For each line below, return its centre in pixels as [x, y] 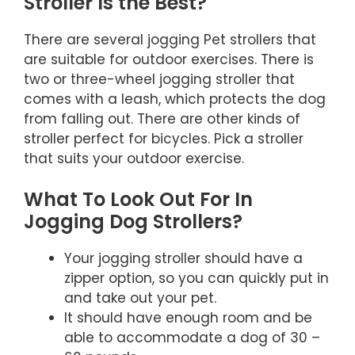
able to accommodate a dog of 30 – [192, 338]
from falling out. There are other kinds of [162, 118]
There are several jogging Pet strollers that [170, 39]
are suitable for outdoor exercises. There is [169, 59]
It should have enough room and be [188, 318]
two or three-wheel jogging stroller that [159, 79]
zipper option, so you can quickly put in [197, 279]
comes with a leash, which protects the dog [175, 99]
